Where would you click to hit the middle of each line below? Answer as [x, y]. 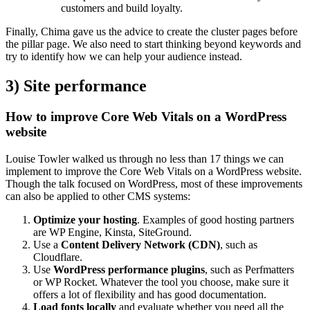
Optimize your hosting [85, 219]
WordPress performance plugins [129, 269]
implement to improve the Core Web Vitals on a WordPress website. [154, 171]
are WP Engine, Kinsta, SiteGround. [112, 232]
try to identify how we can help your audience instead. [124, 57]
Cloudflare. [58, 257]
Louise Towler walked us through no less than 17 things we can [145, 158]
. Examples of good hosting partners [216, 219]
